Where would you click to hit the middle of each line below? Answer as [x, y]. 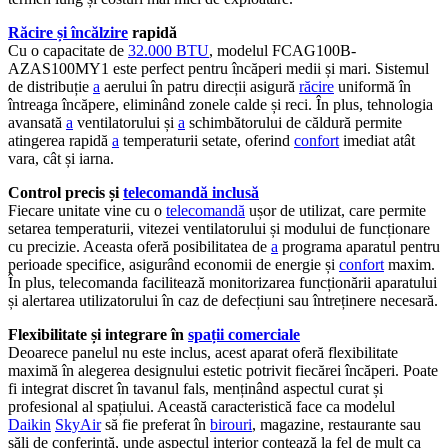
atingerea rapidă [60, 140]
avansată [37, 122]
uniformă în [372, 86]
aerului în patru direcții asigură [199, 86]
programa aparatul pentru [359, 246]
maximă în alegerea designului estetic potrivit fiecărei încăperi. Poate [223, 370]
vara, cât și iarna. [61, 158]
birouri [231, 424]
